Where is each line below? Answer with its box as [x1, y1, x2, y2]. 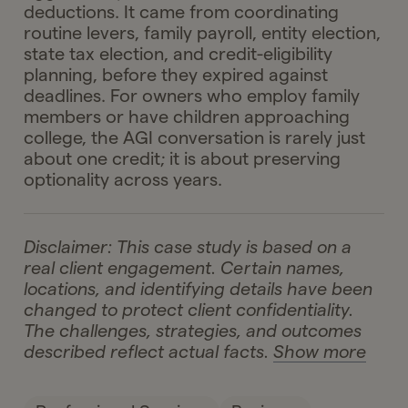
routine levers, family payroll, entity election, [24, 23, 382, 44]
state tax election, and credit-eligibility [24, 44, 333, 65]
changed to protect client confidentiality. [24, 300, 354, 321]
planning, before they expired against [24, 65, 329, 86]
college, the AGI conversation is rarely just [24, 127, 366, 148]
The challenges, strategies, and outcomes [24, 321, 362, 342]
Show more [273, 342, 367, 362]
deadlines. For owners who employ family [24, 86, 361, 107]
